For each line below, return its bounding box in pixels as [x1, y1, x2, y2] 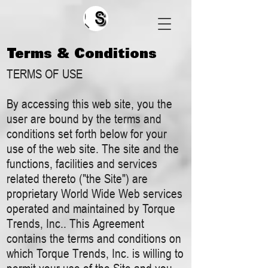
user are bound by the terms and [7, 111, 162, 126]
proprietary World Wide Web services [7, 186, 182, 201]
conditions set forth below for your [7, 126, 167, 141]
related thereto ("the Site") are [7, 171, 148, 186]
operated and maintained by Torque [7, 201, 175, 216]
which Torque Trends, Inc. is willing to [7, 246, 184, 261]
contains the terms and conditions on [7, 231, 181, 246]
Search [95, 8, 157, 29]
